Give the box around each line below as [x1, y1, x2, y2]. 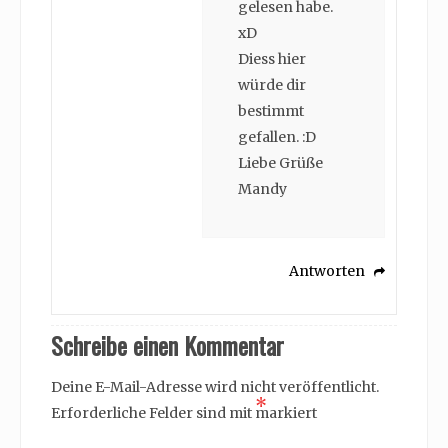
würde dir [238, 76, 306, 95]
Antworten [288, 262, 365, 281]
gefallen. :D [238, 128, 316, 147]
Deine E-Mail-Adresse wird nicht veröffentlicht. [51, 378, 379, 397]
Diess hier [238, 50, 306, 69]
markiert [255, 404, 317, 423]
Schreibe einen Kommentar [51, 327, 284, 364]
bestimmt [238, 102, 304, 121]
